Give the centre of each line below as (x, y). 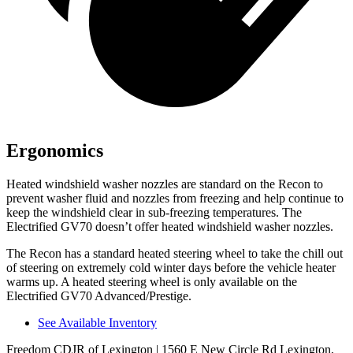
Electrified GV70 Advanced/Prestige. (99, 296)
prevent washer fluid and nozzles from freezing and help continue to (175, 199)
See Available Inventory (97, 323)
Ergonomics (55, 151)
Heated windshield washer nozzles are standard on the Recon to (165, 184)
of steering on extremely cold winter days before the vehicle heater (171, 268)
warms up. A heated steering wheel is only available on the (152, 282)
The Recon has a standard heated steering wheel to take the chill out (175, 254)
